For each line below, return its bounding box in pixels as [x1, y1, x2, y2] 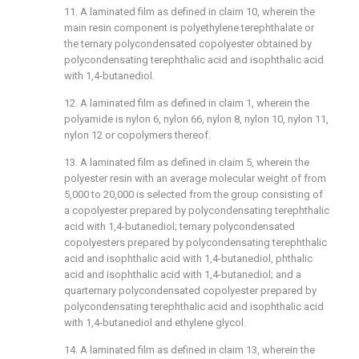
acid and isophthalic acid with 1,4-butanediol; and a [64, 268, 301, 280]
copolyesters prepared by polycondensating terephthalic [64, 236, 327, 248]
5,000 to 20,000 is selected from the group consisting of [64, 188, 323, 200]
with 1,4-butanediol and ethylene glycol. [64, 317, 246, 329]
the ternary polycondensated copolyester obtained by [64, 38, 312, 50]
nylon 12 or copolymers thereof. [64, 129, 211, 141]
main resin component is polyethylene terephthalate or [64, 22, 314, 34]
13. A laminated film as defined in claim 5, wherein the [64, 156, 309, 168]
